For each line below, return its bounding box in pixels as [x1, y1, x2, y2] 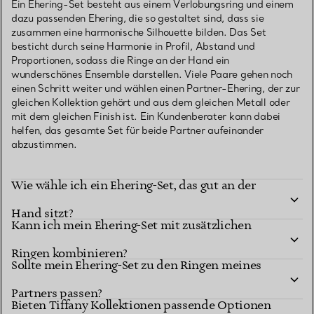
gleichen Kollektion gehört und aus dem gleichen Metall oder [11, 96, 290, 109]
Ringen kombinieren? [11, 245, 128, 261]
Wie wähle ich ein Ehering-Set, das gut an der [11, 177, 256, 193]
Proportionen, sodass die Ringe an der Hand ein [11, 54, 230, 67]
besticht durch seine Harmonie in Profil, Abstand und [11, 40, 255, 53]
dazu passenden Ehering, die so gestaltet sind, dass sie [11, 12, 264, 25]
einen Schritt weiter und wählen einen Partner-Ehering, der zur [11, 82, 300, 95]
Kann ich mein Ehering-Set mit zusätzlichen [11, 217, 252, 233]
